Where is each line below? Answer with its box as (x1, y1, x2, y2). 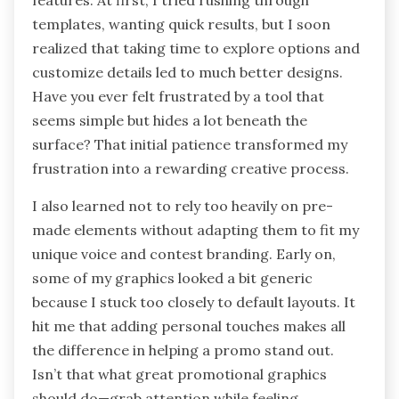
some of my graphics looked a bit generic (32, 269, 313, 288)
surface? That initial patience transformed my (32, 135, 347, 154)
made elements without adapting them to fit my (32, 221, 359, 240)
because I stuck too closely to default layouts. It (32, 293, 355, 312)
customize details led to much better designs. (32, 63, 343, 82)
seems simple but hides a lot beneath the (32, 111, 307, 130)
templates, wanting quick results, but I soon (32, 15, 330, 34)
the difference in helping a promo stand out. (32, 341, 334, 360)
